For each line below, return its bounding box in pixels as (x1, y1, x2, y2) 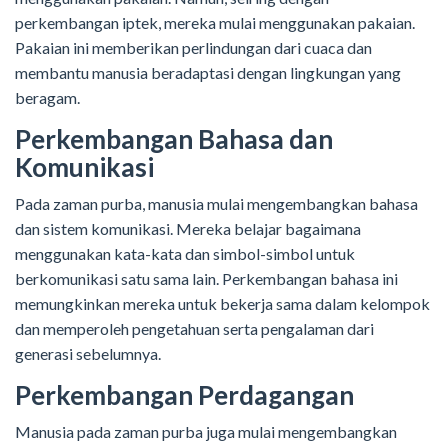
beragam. (15, 88, 80, 108)
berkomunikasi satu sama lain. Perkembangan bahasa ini (15, 269, 398, 289)
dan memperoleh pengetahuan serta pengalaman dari (15, 319, 374, 339)
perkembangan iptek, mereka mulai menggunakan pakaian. (15, 13, 415, 33)
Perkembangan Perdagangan (15, 379, 354, 412)
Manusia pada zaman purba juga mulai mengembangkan (15, 422, 397, 442)
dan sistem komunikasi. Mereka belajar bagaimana (15, 219, 361, 239)
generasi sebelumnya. (15, 344, 161, 364)
